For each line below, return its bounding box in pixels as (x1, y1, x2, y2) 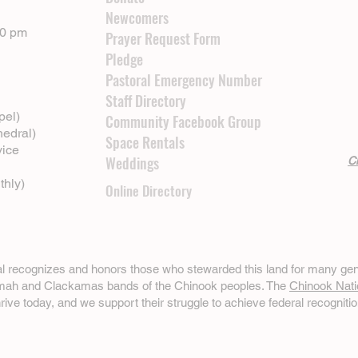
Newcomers (105, 7, 169, 29)
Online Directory (105, 181, 192, 201)
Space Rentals (105, 132, 185, 153)
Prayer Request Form (105, 28, 221, 50)
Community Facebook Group (105, 111, 261, 133)
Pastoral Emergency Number (105, 70, 262, 91)
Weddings (105, 153, 159, 174)
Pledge (105, 49, 143, 70)
